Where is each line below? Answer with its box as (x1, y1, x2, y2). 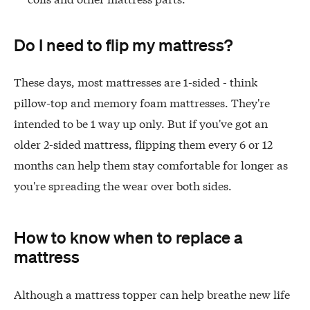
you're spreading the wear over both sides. (14, 177, 232, 194)
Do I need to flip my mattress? (14, 34, 232, 55)
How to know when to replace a (14, 227, 243, 248)
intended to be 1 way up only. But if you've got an (14, 115, 268, 131)
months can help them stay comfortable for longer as (14, 156, 288, 173)
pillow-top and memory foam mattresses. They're (14, 94, 270, 111)
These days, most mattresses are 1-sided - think (14, 73, 257, 90)
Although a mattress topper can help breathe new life (14, 285, 290, 302)
